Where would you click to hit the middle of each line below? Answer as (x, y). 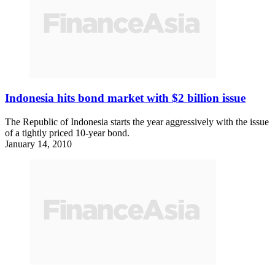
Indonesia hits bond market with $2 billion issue (125, 98)
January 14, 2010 (38, 144)
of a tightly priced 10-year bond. (67, 133)
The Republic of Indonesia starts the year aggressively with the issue (137, 122)
